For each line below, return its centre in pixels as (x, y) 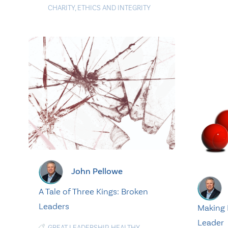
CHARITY (61, 8)
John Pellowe (97, 172)
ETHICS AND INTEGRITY (114, 8)
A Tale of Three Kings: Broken (93, 192)
